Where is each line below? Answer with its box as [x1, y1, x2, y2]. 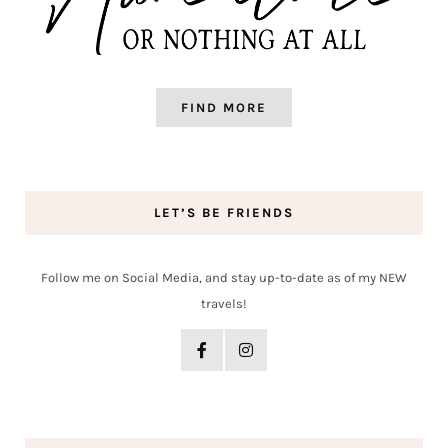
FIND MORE [181, 99, 267, 115]
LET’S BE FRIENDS [154, 204, 294, 220]
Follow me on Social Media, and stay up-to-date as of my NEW [41, 269, 407, 285]
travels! [201, 295, 247, 311]
